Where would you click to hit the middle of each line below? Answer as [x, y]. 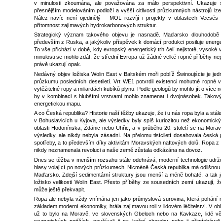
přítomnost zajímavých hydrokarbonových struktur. [95, 25]
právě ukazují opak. [57, 64]
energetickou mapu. [58, 103]
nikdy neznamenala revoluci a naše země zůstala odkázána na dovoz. [118, 150]
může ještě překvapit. [59, 189]
